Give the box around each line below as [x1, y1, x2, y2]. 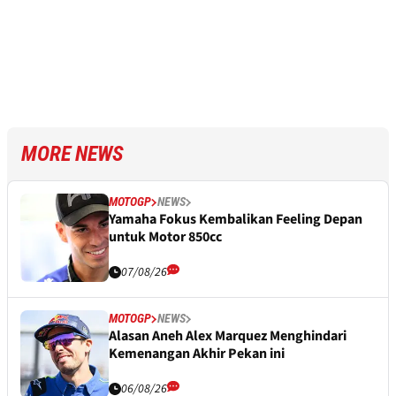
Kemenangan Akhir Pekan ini [109, 344, 285, 364]
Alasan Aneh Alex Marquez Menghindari [109, 326, 346, 346]
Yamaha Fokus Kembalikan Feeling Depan [109, 209, 362, 230]
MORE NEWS [21, 141, 124, 167]
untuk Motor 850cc [109, 227, 222, 247]
